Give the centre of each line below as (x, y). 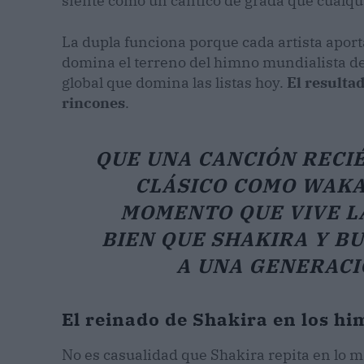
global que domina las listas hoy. (174, 83)
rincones (93, 103)
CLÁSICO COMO (219, 186)
